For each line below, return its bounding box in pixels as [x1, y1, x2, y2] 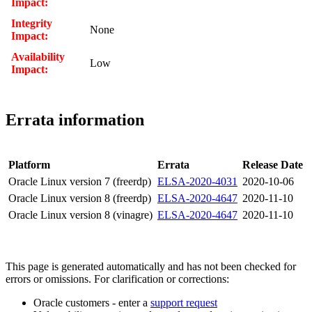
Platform [8, 158, 50, 171]
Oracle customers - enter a [33, 296, 150, 309]
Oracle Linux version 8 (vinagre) [8, 208, 153, 221]
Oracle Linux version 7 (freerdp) [8, 175, 151, 187]
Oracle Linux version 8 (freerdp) [8, 192, 151, 204]
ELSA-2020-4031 [157, 175, 237, 187]
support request [150, 296, 217, 309]
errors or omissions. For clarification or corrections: [6, 272, 229, 285]
